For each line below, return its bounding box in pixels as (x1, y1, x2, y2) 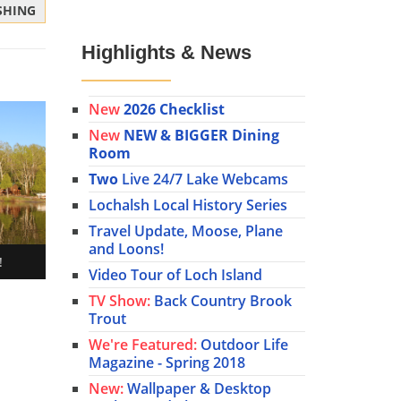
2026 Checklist (124, 99, 225, 120)
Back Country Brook (150, 291, 292, 311)
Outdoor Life (197, 335, 288, 355)
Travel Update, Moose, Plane (89, 221, 283, 242)
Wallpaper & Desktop (124, 379, 271, 399)
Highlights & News (81, 40, 252, 64)
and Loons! (89, 239, 164, 260)
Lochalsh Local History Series (89, 195, 287, 216)
